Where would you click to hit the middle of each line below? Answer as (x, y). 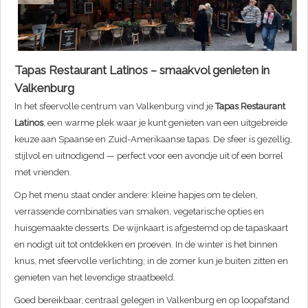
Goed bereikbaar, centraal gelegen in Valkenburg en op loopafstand (152, 300)
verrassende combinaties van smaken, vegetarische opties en (139, 211)
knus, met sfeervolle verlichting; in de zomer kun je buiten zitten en (151, 261)
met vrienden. (43, 172)
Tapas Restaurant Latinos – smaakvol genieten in (142, 70)
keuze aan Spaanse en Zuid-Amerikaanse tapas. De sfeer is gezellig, (153, 139)
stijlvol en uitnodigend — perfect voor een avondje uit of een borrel (149, 155)
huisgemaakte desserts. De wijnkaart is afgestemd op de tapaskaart (151, 228)
